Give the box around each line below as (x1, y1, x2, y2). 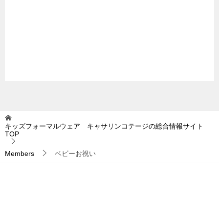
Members (5, 149, 34, 157)
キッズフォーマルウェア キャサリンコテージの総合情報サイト (5, 122, 203, 130)
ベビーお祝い (55, 149, 96, 157)
